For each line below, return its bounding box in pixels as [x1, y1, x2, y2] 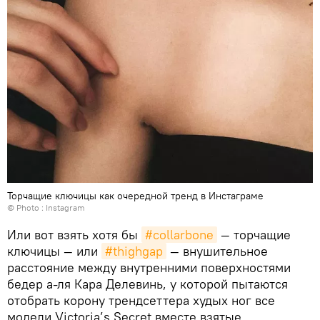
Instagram [46, 201, 85, 213]
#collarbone [145, 226, 214, 243]
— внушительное [166, 242, 268, 259]
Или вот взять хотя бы [7, 226, 141, 243]
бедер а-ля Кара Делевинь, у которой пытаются [7, 275, 288, 292]
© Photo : [7, 201, 46, 213]
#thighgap [105, 242, 163, 259]
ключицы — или [7, 242, 101, 259]
